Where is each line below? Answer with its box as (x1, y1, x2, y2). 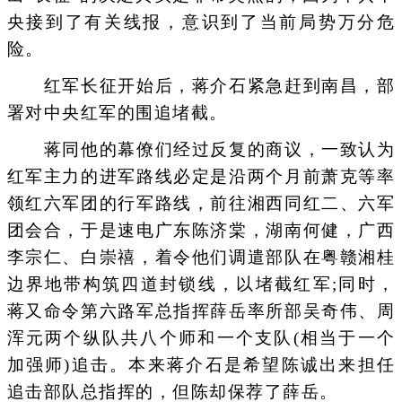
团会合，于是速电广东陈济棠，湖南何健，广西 (6, 221, 396, 240)
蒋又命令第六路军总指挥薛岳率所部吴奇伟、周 (6, 301, 396, 320)
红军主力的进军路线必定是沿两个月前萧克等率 (6, 167, 396, 186)
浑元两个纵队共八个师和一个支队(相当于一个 (6, 328, 396, 347)
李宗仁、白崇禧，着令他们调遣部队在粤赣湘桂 (6, 248, 396, 267)
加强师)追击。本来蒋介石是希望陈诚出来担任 (6, 355, 396, 374)
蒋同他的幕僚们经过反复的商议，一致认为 (6, 140, 396, 159)
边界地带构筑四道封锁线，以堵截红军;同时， (6, 275, 396, 293)
